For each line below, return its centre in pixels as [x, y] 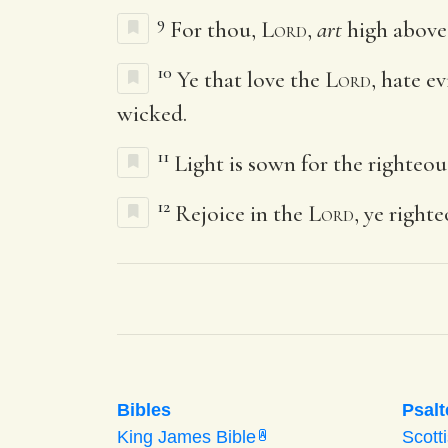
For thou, [215, 29]
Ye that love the [251, 79]
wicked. [152, 113]
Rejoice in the [241, 213]
